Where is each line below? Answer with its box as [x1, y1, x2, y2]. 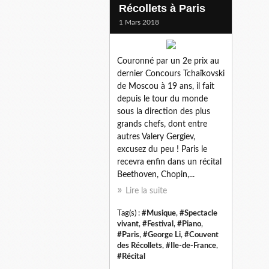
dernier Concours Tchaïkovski [117, 69, 225, 78]
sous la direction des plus [117, 107, 210, 116]
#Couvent [184, 231, 219, 238]
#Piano [177, 220, 201, 228]
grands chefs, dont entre [117, 119, 207, 128]
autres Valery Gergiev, [117, 132, 195, 141]
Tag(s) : [117, 209, 142, 217]
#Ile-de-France [166, 241, 216, 249]
